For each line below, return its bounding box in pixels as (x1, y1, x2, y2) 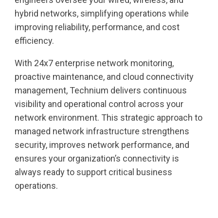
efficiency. (15, 36, 54, 46)
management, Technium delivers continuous (15, 85, 187, 95)
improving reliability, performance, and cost (15, 22, 180, 32)
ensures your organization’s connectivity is (15, 153, 179, 163)
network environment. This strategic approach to (15, 112, 202, 123)
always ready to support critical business (15, 167, 172, 177)
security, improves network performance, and (15, 140, 189, 150)
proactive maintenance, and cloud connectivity (15, 72, 194, 82)
